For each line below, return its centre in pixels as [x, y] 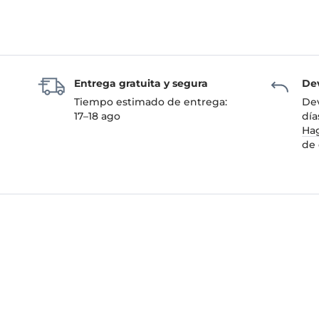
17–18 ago [97, 116]
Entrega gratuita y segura [141, 83]
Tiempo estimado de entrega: [151, 101]
